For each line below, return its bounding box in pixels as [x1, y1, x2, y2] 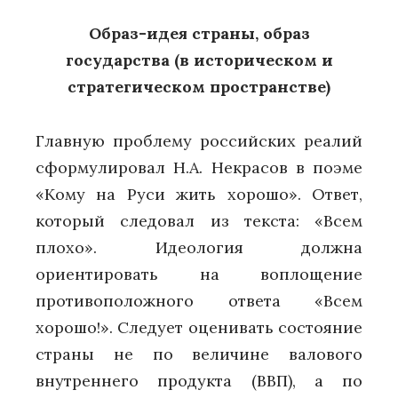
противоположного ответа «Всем [36, 291, 362, 312]
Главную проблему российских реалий [36, 131, 362, 152]
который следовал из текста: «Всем [36, 211, 362, 232]
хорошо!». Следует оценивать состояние [36, 317, 362, 338]
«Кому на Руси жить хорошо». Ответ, [36, 184, 362, 205]
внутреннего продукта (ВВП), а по [36, 370, 362, 392]
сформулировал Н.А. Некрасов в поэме [36, 157, 362, 179]
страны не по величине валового [36, 344, 362, 365]
